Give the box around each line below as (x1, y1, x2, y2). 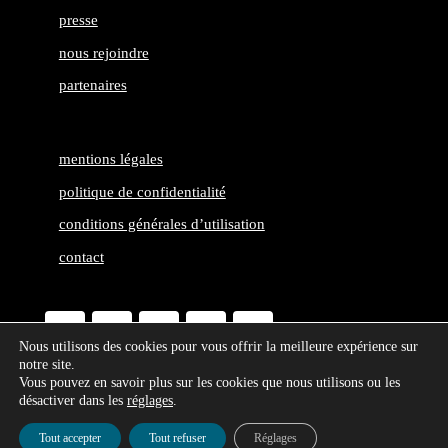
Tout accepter (39, 431, 101, 445)
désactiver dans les (19, 393, 127, 408)
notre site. (19, 357, 75, 372)
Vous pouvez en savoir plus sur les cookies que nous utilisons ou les (19, 375, 400, 390)
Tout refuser (149, 431, 206, 445)
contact (58, 248, 104, 265)
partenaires (58, 77, 127, 94)
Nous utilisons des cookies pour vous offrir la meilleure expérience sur (19, 339, 418, 354)
